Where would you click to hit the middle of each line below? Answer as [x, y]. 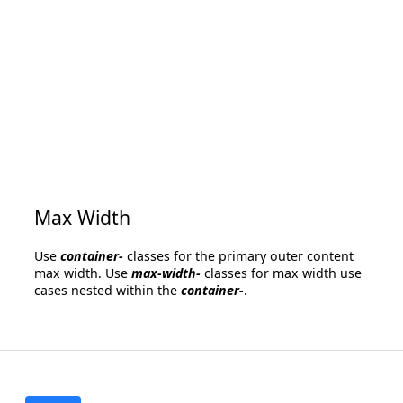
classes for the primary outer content [239, 256]
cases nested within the [108, 291]
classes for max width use [282, 273]
